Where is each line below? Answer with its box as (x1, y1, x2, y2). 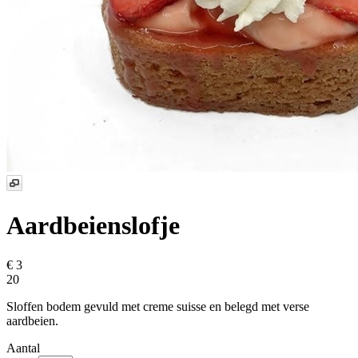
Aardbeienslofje (6, 211, 180, 241)
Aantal (6, 340, 40, 355)
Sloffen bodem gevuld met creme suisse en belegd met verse (6, 299, 309, 313)
